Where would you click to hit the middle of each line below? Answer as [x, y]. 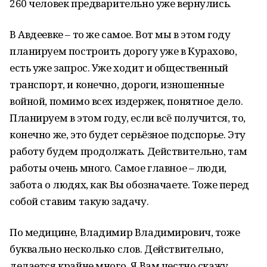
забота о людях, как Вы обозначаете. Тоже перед [129, 184]
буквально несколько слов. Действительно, [117, 249]
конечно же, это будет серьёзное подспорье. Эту [128, 134]
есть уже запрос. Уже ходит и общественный [119, 68]
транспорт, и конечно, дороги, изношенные [117, 84]
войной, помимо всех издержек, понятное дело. [126, 101]
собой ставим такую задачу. [79, 201]
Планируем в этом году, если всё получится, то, [128, 118]
